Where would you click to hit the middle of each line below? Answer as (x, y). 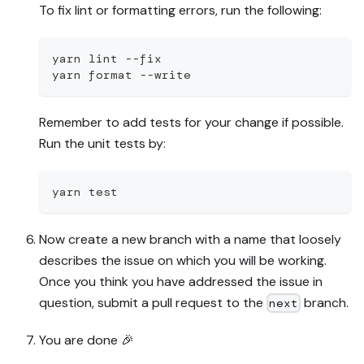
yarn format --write (121, 74)
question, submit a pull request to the (153, 302)
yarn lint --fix (107, 58)
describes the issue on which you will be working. (183, 260)
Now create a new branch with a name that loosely (190, 239)
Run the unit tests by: (102, 143)
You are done (80, 340)
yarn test (85, 191)
